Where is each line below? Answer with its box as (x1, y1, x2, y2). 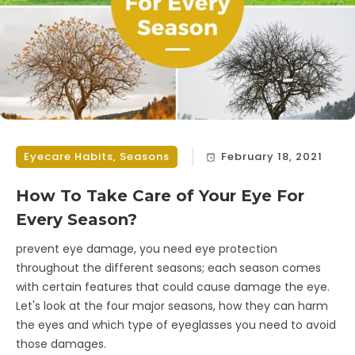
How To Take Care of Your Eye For (16, 185, 304, 205)
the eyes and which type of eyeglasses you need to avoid (16, 316, 336, 333)
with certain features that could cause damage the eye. (16, 278, 330, 295)
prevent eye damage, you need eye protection (16, 240, 277, 257)
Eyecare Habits (24, 148, 113, 164)
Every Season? (16, 209, 137, 229)
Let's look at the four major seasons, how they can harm (16, 297, 328, 314)
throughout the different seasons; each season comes (16, 259, 321, 276)
